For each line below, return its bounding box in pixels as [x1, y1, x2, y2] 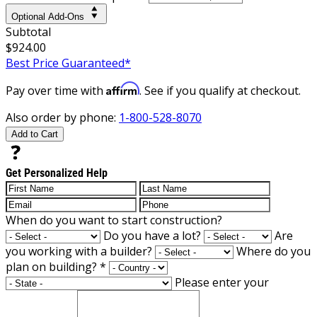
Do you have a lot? [103, 227, 201, 243]
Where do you [236, 243, 311, 259]
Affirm [106, 81, 139, 96]
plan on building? [6, 258, 100, 275]
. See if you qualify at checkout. [139, 82, 301, 98]
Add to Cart [11, 128, 58, 139]
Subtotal [6, 23, 51, 40]
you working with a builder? [6, 243, 152, 259]
